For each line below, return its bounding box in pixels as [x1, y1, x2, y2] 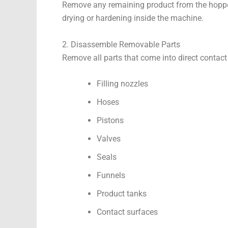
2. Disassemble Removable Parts [62, 39, 180, 49]
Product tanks [97, 189, 147, 199]
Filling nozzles [97, 79, 148, 89]
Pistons [97, 116, 124, 126]
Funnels [97, 170, 125, 181]
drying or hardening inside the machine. [62, 13, 204, 23]
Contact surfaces [97, 207, 158, 217]
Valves [97, 134, 121, 144]
